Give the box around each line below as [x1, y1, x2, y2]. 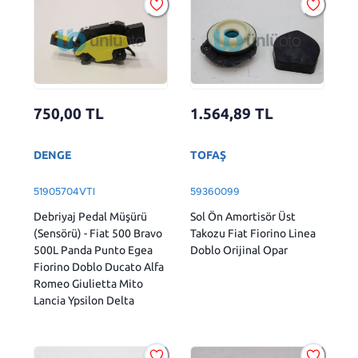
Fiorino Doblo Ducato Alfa [34, 260, 164, 273]
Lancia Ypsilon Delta [34, 293, 134, 307]
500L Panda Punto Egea [34, 243, 153, 257]
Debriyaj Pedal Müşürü [34, 209, 147, 223]
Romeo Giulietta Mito [34, 276, 143, 290]
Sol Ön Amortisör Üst [190, 209, 296, 223]
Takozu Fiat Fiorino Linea [190, 226, 316, 240]
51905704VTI [34, 186, 95, 197]
